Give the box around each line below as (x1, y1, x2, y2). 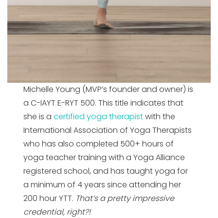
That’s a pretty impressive (75, 192, 175, 204)
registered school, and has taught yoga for (23, 165, 188, 177)
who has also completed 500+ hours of (23, 138, 174, 149)
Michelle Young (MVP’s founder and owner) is (23, 83, 194, 95)
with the (143, 110, 176, 122)
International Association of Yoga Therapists (23, 124, 192, 136)
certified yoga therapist (52, 110, 144, 122)
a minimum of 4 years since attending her (23, 179, 182, 190)
